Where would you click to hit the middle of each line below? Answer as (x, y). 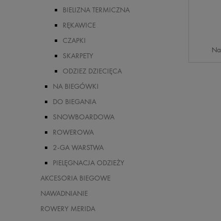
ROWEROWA (73, 132)
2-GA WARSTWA (78, 148)
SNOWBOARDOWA (84, 117)
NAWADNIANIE (64, 194)
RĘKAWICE (79, 25)
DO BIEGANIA (74, 102)
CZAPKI (74, 41)
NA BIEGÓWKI (76, 87)
